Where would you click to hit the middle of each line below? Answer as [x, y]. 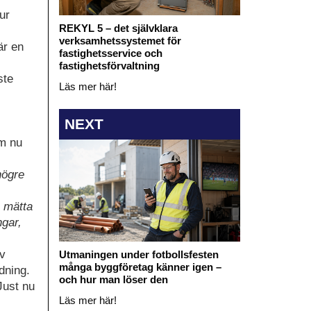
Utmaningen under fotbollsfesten [138, 255]
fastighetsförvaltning [109, 65]
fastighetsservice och [110, 53]
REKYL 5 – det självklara [118, 28]
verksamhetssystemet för [120, 40]
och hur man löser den [113, 280]
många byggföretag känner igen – [140, 267]
